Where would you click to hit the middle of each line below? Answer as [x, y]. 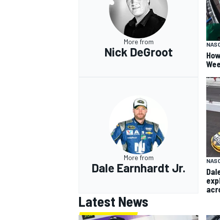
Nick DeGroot [138, 52]
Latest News [113, 201]
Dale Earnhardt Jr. [138, 168]
